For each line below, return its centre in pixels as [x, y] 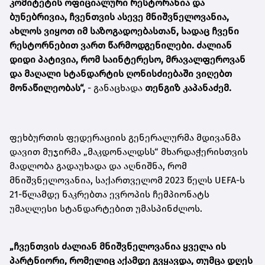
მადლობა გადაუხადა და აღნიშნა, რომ [98, 166]
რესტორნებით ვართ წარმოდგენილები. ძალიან [121, 45]
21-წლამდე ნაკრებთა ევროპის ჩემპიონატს [109, 194]
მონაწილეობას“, [47, 88]
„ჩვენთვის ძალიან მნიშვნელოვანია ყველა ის [118, 246]
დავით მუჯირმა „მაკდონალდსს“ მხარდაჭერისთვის [129, 151]
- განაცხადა [115, 88]
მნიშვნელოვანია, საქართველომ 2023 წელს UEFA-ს [127, 180]
